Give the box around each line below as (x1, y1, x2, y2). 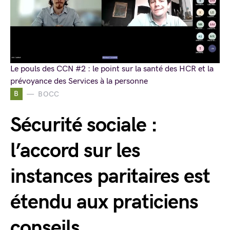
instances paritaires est (10, 164, 210, 189)
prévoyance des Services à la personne (10, 76, 148, 86)
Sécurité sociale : (10, 113, 157, 138)
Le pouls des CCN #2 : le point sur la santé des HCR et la (10, 64, 214, 74)
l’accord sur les (10, 139, 140, 163)
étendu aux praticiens (10, 190, 198, 215)
